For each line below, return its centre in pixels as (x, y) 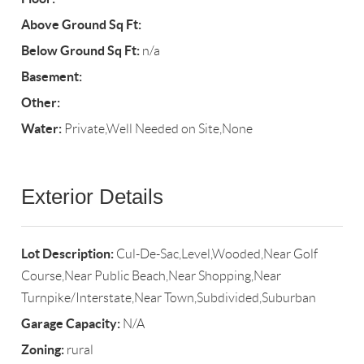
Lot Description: (68, 254)
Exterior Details (93, 197)
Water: (42, 129)
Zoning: (43, 350)
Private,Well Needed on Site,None (158, 129)
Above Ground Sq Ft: (82, 25)
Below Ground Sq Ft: (81, 51)
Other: (41, 103)
